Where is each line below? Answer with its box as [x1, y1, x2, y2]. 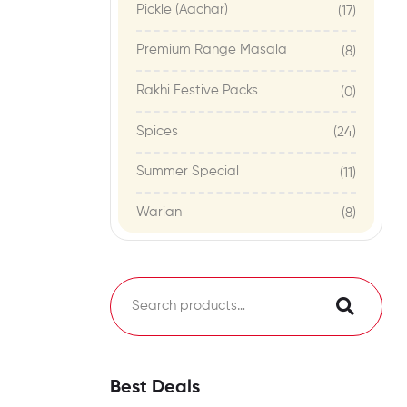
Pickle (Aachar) [136, 2, 228, 16]
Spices [136, 124, 178, 138]
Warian [136, 204, 182, 219]
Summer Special [136, 164, 239, 179]
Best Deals [110, 378, 200, 397]
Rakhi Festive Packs [136, 83, 258, 97]
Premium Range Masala [136, 43, 287, 57]
